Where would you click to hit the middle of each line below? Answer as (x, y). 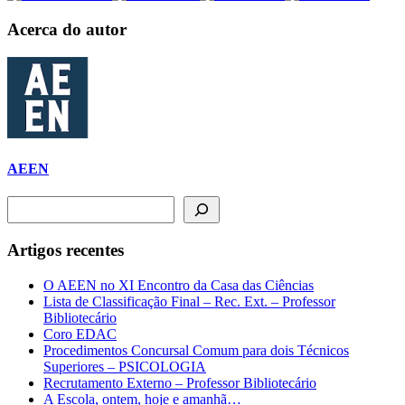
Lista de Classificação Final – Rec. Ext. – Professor (189, 301)
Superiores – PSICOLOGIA (125, 366)
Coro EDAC (80, 334)
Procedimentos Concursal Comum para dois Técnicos (196, 350)
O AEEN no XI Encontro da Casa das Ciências (179, 285)
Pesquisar (33, 203)
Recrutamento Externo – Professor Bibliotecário (180, 382)
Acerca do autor (67, 29)
